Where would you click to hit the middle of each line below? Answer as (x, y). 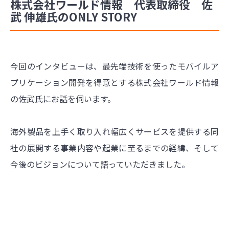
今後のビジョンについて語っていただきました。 (100, 164)
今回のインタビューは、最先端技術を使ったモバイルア (114, 66)
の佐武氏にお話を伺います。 (63, 98)
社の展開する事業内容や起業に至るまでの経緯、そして (114, 147)
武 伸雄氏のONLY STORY (74, 16)
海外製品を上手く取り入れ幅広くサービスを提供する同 (114, 131)
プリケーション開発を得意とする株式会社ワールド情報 (114, 82)
